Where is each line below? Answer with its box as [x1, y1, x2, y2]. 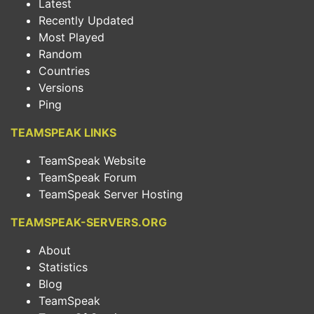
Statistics [39, 260, 88, 274]
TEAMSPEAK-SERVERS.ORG [11, 215, 167, 229]
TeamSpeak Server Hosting [39, 187, 183, 201]
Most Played [39, 30, 104, 44]
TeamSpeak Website [39, 153, 146, 168]
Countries [39, 64, 90, 78]
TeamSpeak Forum [39, 170, 137, 184]
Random [39, 47, 82, 61]
